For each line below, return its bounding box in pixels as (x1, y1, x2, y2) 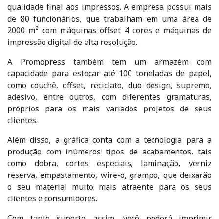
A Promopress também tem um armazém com (7, 56, 212, 67)
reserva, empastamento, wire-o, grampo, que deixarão (7, 170, 212, 180)
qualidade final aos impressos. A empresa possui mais (7, 1, 212, 12)
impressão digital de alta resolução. (7, 37, 137, 47)
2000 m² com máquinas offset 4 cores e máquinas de (7, 25, 212, 36)
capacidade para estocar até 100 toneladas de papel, (7, 68, 212, 79)
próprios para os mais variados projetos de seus (7, 103, 212, 114)
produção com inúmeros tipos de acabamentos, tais (7, 146, 212, 157)
